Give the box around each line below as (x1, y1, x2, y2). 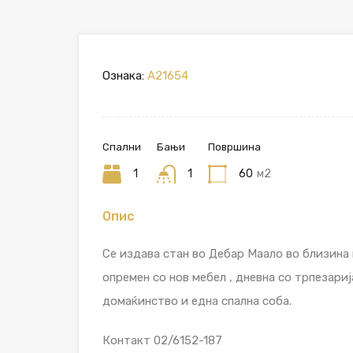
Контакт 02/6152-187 (102, 333, 222, 348)
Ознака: (102, 69, 144, 84)
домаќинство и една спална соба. (102, 294, 292, 309)
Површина (207, 141, 261, 154)
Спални (102, 141, 141, 154)
